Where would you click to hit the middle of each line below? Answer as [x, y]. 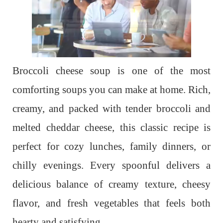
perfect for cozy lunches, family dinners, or [111, 146]
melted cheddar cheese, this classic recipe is [111, 127]
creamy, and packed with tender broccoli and [111, 109]
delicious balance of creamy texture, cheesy [111, 184]
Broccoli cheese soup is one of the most [111, 71]
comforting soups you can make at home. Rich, [111, 90]
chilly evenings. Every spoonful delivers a [111, 165]
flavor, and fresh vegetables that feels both [111, 203]
